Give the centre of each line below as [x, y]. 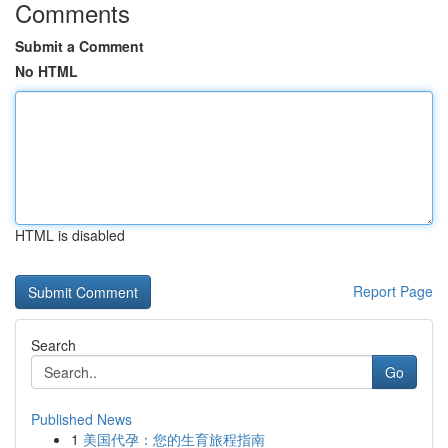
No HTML [46, 71]
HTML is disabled [70, 235]
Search [53, 345]
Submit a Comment [79, 46]
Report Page [393, 291]
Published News [81, 419]
